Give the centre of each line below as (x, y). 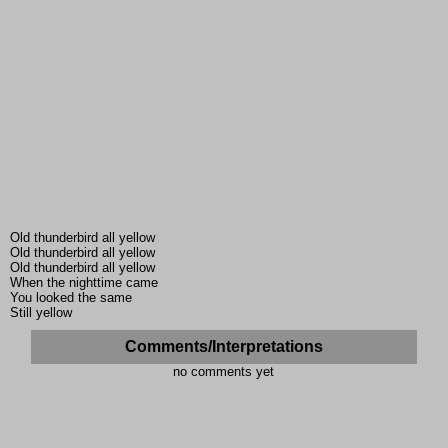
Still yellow (41, 313)
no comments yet (224, 372)
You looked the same (71, 298)
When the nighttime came (84, 283)
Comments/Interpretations (223, 347)
